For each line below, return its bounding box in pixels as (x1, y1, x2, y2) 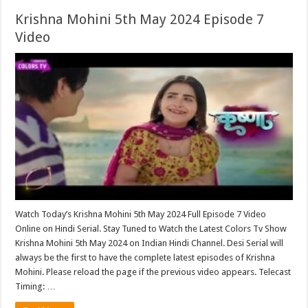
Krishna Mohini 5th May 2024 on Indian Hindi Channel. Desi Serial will (15, 238, 284, 249)
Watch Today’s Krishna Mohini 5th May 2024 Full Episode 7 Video (15, 209, 267, 220)
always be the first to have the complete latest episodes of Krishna (15, 252, 276, 263)
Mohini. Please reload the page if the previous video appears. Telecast (15, 267, 291, 278)
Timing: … (15, 281, 56, 292)
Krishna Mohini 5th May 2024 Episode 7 (15, 10, 265, 27)
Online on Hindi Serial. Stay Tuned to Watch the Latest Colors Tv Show (15, 223, 287, 234)
